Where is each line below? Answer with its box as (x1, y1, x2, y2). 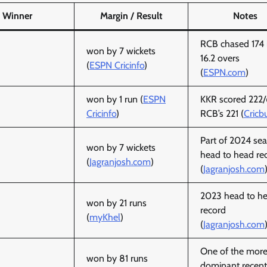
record (200, 204, 226, 216)
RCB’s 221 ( (200, 107, 244, 119)
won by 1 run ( (86, 93, 143, 105)
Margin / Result (100, 10, 163, 21)
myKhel (89, 211, 120, 223)
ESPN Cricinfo (89, 59, 144, 71)
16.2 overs (200, 52, 240, 64)
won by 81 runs (86, 252, 148, 264)
